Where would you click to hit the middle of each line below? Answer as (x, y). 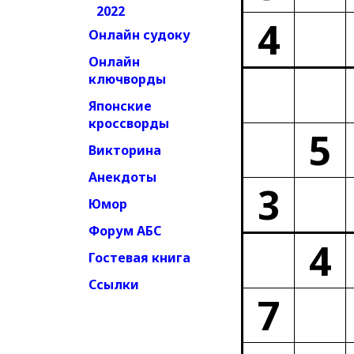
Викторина (125, 150)
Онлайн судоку (139, 35)
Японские (120, 106)
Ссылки (114, 284)
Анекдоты (122, 177)
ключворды (127, 79)
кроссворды (129, 123)
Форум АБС (125, 231)
